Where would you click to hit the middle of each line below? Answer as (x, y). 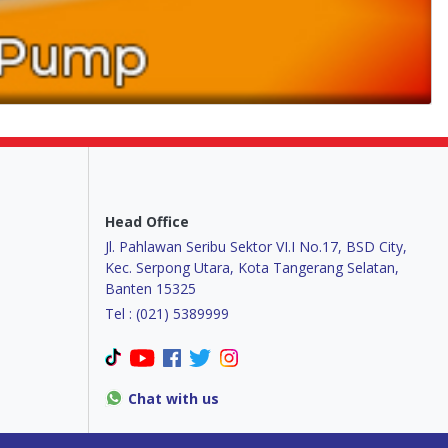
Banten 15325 (150, 289)
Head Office (147, 222)
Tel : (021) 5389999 (167, 314)
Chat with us (173, 399)
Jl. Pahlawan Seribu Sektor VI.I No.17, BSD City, (256, 247)
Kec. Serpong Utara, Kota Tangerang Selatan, (252, 268)
